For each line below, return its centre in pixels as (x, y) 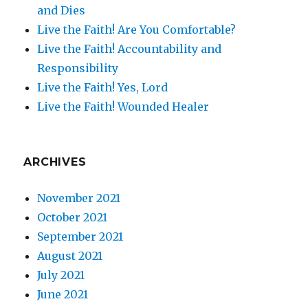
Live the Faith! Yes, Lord (103, 87)
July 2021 (61, 275)
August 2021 (70, 256)
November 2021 (79, 198)
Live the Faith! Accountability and (130, 49)
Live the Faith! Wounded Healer (123, 107)
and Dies (62, 10)
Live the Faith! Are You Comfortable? (137, 30)
